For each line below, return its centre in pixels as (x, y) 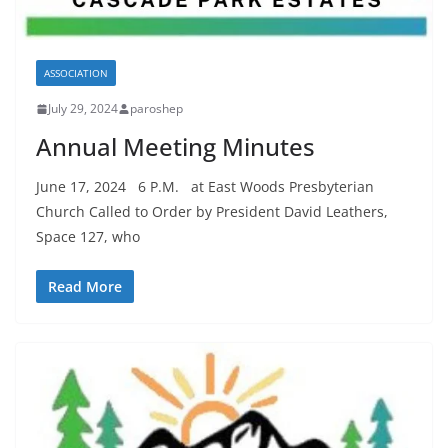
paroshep (156, 109)
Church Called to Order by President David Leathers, (212, 212)
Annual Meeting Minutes (175, 147)
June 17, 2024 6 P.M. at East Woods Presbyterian (205, 187)
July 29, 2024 (83, 109)
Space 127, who (88, 237)
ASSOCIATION (76, 73)
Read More (85, 287)
